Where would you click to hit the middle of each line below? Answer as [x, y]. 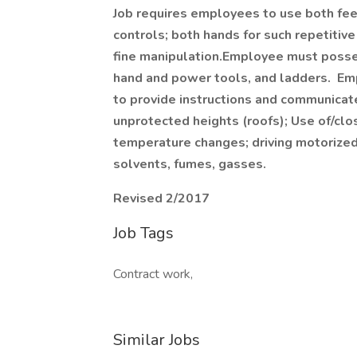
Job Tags [143, 233]
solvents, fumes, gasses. [190, 164]
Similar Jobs [157, 340]
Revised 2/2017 [161, 198]
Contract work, [153, 274]
